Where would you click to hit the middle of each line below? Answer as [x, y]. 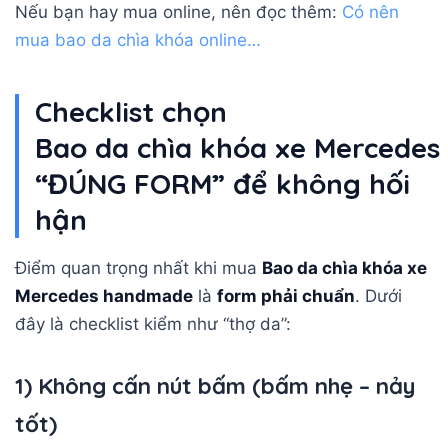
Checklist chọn [131, 111]
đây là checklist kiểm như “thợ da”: [153, 323]
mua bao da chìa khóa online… [138, 39]
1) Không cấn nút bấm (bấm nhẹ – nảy [215, 385]
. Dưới [378, 295]
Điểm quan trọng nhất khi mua [138, 267]
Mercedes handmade [104, 295]
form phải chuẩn [286, 295]
